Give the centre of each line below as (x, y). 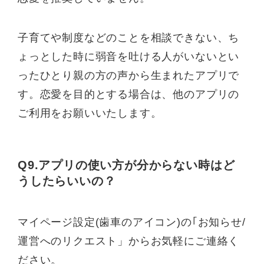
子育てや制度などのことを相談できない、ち (129, 38)
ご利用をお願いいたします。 (90, 113)
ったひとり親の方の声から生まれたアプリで (129, 76)
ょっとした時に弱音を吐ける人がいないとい (129, 57)
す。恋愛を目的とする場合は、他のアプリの (129, 95)
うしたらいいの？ (67, 181)
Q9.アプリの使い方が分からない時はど (126, 165)
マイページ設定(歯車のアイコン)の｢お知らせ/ (132, 222)
